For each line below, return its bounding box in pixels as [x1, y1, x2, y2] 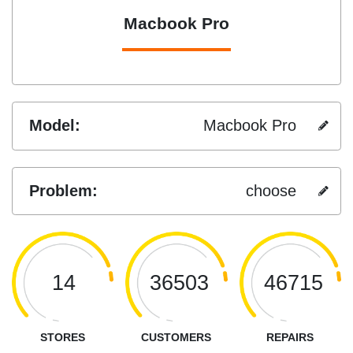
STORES [40, 331, 86, 344]
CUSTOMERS [141, 331, 212, 344]
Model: [29, 117, 80, 135]
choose [246, 182, 296, 199]
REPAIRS [266, 331, 314, 344]
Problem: [29, 182, 98, 199]
